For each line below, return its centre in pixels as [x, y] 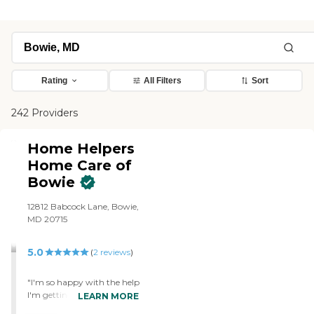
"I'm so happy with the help [84, 282]
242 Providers [45, 113]
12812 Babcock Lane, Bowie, [83, 207]
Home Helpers [81, 149]
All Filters [163, 81]
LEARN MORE [109, 296]
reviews [114, 252]
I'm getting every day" [73, 295]
